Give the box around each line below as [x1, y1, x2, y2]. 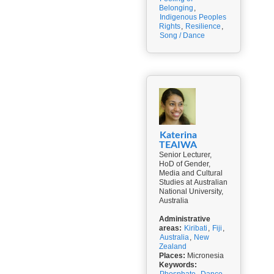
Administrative [159, 215, 210, 223]
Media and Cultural [159, 169, 223, 177]
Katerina [160, 130, 197, 140]
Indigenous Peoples [160, 13, 226, 21]
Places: [159, 251, 185, 260]
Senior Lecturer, [159, 150, 212, 159]
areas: [159, 224, 182, 232]
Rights [159, 22, 180, 31]
